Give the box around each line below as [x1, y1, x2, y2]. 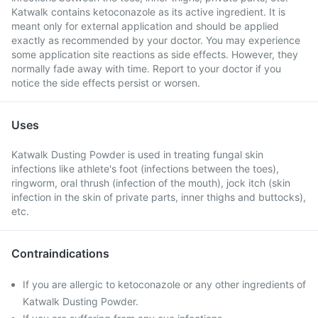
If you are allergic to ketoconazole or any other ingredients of [23, 278, 306, 290]
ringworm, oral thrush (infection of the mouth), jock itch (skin [11, 177, 290, 189]
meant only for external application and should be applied [11, 20, 279, 32]
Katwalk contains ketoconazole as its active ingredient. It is [11, 6, 285, 18]
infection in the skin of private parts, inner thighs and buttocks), [11, 191, 306, 203]
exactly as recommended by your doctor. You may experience [11, 34, 300, 46]
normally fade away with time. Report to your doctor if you [11, 62, 281, 75]
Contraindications [11, 246, 109, 261]
